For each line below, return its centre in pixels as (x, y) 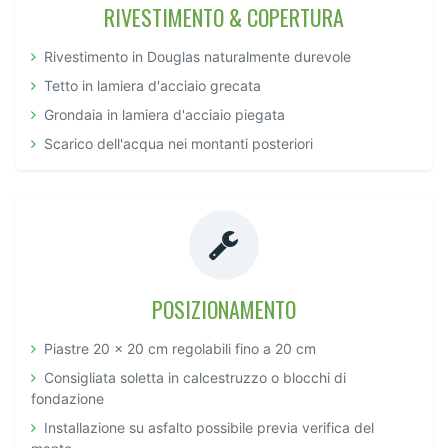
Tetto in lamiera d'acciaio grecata (152, 85)
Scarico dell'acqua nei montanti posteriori (178, 143)
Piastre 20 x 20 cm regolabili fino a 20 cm (180, 348)
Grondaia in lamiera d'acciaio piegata (164, 114)
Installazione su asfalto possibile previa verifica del (209, 427)
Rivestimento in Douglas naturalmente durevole (197, 56)
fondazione (67, 398)
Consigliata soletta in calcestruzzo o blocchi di (195, 377)
